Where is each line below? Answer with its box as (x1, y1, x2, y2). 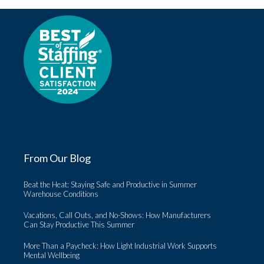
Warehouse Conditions (24, 189, 100, 199)
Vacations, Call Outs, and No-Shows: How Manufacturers (24, 210, 211, 220)
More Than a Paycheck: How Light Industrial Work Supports (24, 241, 217, 250)
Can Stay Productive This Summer (24, 220, 134, 229)
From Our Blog (24, 151, 91, 164)
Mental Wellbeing (24, 250, 81, 260)
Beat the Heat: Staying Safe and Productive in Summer (24, 180, 197, 189)
